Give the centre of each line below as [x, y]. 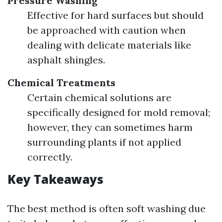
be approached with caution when [107, 30]
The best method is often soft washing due [107, 208]
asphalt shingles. [66, 60]
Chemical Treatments [61, 83]
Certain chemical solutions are [99, 97]
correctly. [50, 157]
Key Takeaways [55, 179]
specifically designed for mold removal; [119, 112]
